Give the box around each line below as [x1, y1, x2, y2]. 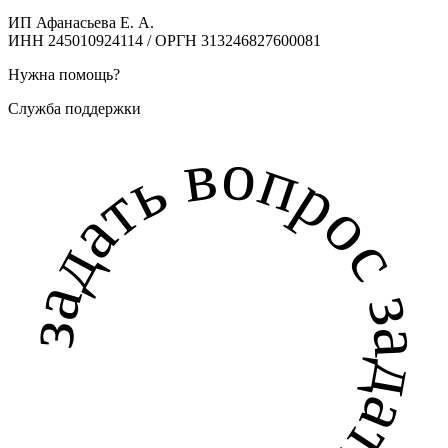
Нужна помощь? [8, 66, 120, 84]
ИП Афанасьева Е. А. [8, 14, 154, 32]
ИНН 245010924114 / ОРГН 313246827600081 [8, 32, 321, 50]
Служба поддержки [8, 100, 141, 118]
